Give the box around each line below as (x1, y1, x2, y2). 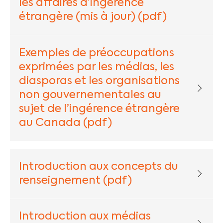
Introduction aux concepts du (18, 161, 178, 172)
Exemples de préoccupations (18, 48, 174, 59)
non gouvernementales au (18, 90, 161, 101)
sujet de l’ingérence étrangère (18, 104, 180, 115)
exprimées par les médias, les (18, 62, 174, 73)
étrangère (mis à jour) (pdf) (18, 11, 167, 23)
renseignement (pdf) (18, 175, 132, 186)
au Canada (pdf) (18, 117, 112, 129)
